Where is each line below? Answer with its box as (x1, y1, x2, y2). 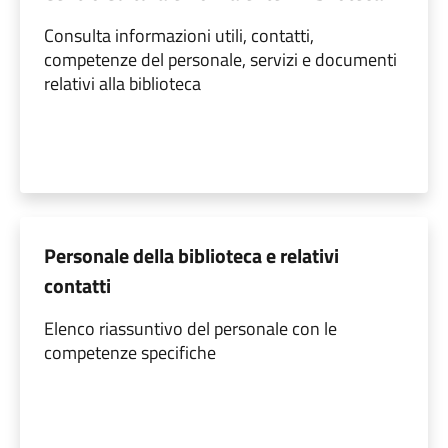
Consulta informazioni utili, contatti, (44, 21, 314, 49)
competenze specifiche (44, 338, 216, 366)
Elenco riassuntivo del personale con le (44, 314, 337, 342)
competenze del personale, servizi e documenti (44, 45, 397, 73)
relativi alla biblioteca (44, 69, 201, 97)
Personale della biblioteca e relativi (44, 239, 339, 271)
